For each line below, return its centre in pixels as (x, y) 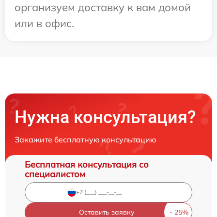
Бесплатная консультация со (87, 164)
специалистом (55, 174)
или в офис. (44, 23)
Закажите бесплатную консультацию (85, 139)
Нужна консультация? (105, 117)
